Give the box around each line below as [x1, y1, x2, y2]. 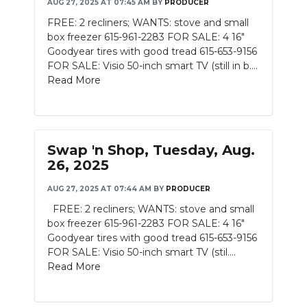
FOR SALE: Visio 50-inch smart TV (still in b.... [47, 60, 258, 72]
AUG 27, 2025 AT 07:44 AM [47, 184, 151, 193]
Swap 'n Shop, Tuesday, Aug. [47, 142, 255, 158]
